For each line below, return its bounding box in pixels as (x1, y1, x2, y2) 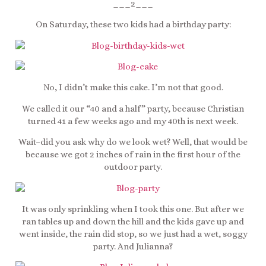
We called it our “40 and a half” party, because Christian (22, 103, 244, 114)
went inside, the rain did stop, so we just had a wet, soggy (18, 229, 248, 240)
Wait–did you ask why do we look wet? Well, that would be (18, 137, 248, 148)
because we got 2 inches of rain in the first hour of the (26, 149, 240, 160)
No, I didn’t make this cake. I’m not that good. (43, 82, 223, 93)
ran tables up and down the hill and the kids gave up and (22, 216, 244, 227)
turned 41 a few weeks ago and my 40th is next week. (28, 115, 238, 126)
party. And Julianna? (93, 241, 173, 252)
